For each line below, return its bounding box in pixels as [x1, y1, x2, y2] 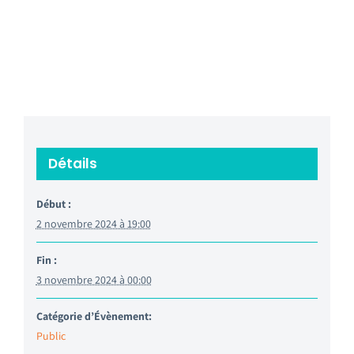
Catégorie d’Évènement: [36, 308, 152, 323]
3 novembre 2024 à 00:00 [36, 272, 152, 287]
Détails [47, 153, 97, 173]
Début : [36, 196, 71, 211]
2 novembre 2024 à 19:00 [36, 216, 151, 231]
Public [36, 328, 66, 343]
